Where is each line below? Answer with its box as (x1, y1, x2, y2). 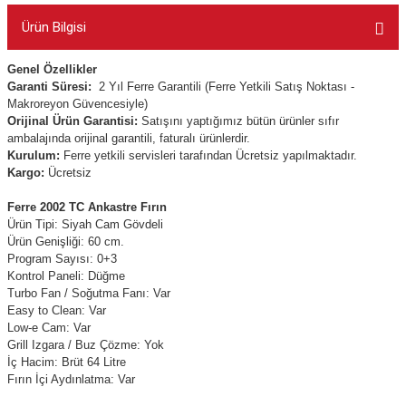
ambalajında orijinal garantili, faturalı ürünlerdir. (7, 131, 250, 145)
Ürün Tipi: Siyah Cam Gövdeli (7, 217, 163, 231)
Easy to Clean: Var (7, 304, 106, 317)
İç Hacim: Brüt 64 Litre (7, 355, 126, 369)
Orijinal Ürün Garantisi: (7, 114, 141, 128)
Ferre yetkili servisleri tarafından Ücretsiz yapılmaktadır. (63, 149, 357, 162)
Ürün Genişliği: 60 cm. (7, 235, 124, 248)
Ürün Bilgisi (22, 19, 86, 35)
